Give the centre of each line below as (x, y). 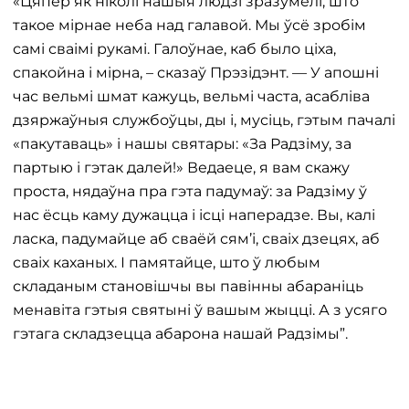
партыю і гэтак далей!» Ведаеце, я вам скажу (181, 168)
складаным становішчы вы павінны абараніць (188, 286)
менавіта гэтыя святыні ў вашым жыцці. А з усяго (200, 310)
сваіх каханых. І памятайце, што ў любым (167, 262)
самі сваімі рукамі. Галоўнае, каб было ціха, (174, 49)
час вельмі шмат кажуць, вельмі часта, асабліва (191, 96)
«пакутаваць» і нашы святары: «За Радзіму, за (182, 144)
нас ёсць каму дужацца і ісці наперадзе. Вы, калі (194, 215)
